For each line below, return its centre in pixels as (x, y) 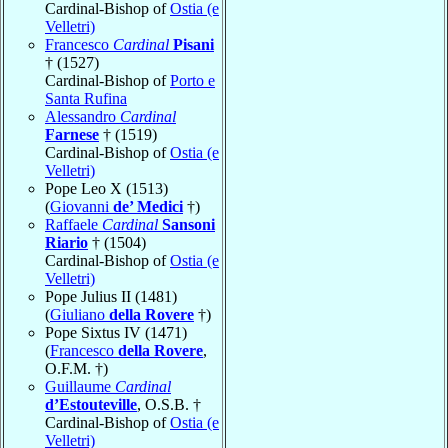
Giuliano (79, 314)
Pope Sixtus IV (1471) (116, 332)
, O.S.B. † (169, 404)
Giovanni (81, 206)
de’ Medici (148, 206)
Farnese (72, 134)
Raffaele (73, 224)
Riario (66, 242)
